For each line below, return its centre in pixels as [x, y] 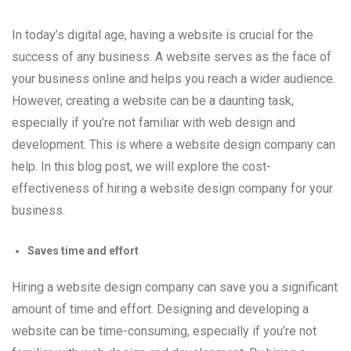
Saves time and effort [83, 251]
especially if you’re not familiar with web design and [154, 123]
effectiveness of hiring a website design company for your [172, 189]
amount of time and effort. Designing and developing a [160, 309]
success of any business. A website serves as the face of [172, 57]
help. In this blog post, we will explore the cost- [141, 167]
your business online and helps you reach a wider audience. [174, 79]
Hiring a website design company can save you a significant [175, 288]
